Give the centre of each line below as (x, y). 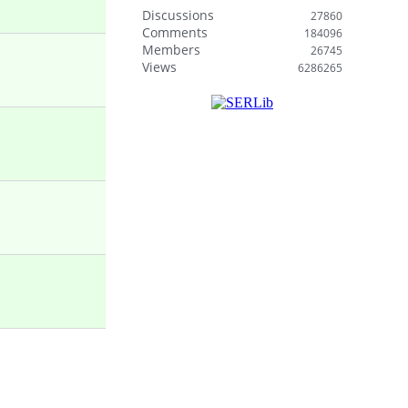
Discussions (178, 15)
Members (171, 50)
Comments (175, 32)
